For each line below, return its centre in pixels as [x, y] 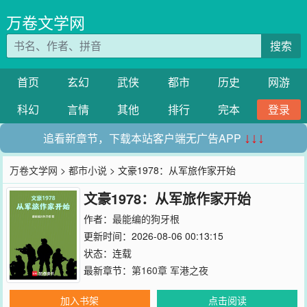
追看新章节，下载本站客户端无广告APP [143, 138]
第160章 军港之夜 [170, 270]
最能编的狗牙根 [146, 219]
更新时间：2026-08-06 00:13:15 [153, 236]
